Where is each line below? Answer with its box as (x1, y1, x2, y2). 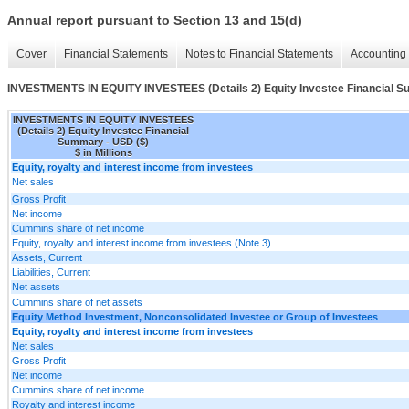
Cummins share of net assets (12, 296, 142, 308)
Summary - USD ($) (58, 135, 149, 147)
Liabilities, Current (12, 266, 90, 278)
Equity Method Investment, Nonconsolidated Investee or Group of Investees (12, 310, 378, 322)
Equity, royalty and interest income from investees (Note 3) (12, 236, 271, 248)
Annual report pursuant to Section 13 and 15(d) (7, 13, 302, 28)
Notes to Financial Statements (185, 47, 333, 61)
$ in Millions (74, 146, 132, 158)
